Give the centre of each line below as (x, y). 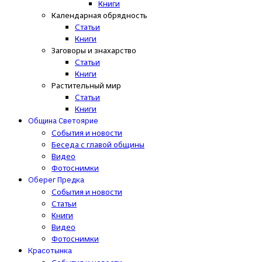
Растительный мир (86, 86)
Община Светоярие (63, 121)
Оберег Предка (56, 180)
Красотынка (50, 251)
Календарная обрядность (99, 15)
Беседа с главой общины (98, 145)
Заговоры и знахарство (94, 51)
